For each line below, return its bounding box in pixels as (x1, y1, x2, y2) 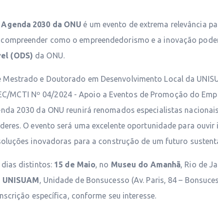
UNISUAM (2, 176, 39, 185)
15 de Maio (54, 160, 96, 169)
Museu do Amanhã (110, 160, 181, 169)
